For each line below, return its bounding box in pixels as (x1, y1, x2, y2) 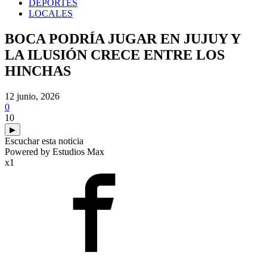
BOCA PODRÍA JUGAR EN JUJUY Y (5, 30, 240, 46)
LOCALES (29, 8, 73, 18)
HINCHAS (5, 63, 71, 79)
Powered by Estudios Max (5, 146, 104, 157)
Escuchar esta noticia (5, 135, 83, 146)
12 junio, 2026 (5, 91, 60, 101)
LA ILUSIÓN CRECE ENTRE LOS (5, 46, 225, 63)
